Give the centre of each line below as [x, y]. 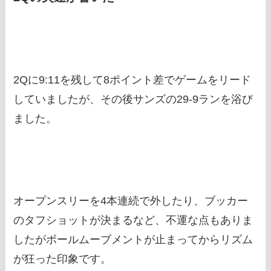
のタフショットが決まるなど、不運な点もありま [133, 220]
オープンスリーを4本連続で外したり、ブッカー [131, 201]
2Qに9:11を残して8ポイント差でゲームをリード [132, 80]
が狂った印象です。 [63, 259]
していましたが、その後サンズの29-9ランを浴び [133, 100]
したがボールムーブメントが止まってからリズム [133, 239]
